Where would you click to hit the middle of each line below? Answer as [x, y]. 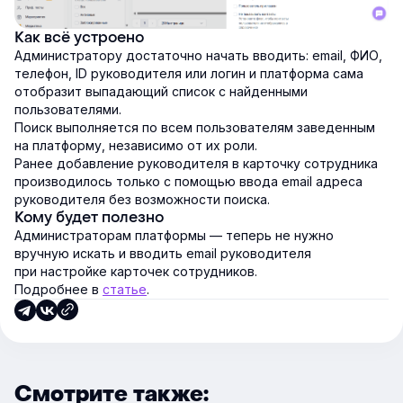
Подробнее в [58, 290]
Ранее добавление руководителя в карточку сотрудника [196, 164]
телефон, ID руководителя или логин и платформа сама [189, 74]
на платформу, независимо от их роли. [136, 146]
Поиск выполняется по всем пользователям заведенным [195, 128]
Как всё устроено [79, 38]
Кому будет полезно [89, 218]
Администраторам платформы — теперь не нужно [174, 236]
